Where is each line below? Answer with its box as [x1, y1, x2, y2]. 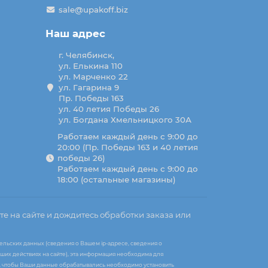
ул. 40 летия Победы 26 [58, 104, 159, 114]
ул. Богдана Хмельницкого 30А [58, 115, 191, 125]
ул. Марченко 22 [58, 72, 128, 82]
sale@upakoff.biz [58, 5, 128, 15]
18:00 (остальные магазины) [57, 175, 176, 185]
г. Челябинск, [58, 50, 114, 60]
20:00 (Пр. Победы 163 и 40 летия [57, 142, 198, 153]
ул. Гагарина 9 [58, 83, 119, 93]
